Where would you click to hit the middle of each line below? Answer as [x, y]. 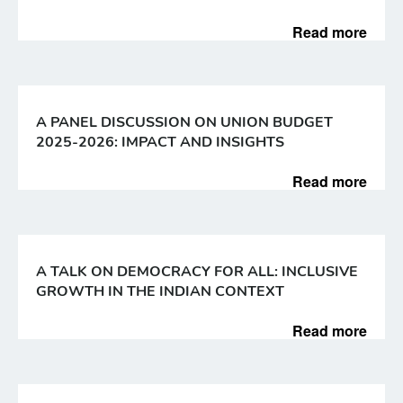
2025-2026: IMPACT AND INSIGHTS [160, 142]
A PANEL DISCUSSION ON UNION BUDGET [184, 122]
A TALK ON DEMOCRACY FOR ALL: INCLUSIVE [197, 272]
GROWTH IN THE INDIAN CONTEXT [160, 291]
